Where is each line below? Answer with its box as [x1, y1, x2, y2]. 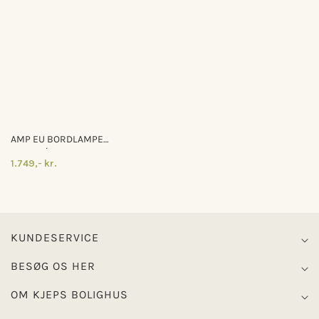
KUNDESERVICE [11, 231, 99, 244]
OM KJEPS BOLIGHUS [11, 288, 128, 301]
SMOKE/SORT [11, 146, 71, 158]
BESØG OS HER [11, 259, 95, 273]
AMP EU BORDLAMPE [11, 133, 103, 145]
